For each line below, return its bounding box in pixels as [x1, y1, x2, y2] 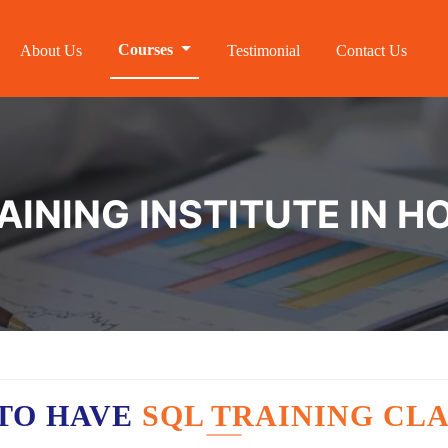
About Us [20, 42, 83, 59]
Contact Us [336, 42, 407, 59]
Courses [118, 41, 178, 58]
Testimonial [227, 42, 300, 59]
